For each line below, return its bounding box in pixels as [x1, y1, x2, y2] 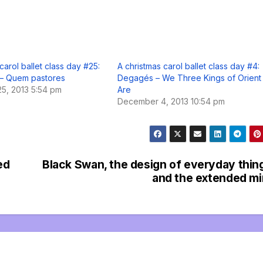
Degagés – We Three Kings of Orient [117, 72, 261, 83]
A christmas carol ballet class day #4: [117, 60, 259, 71]
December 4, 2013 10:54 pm [117, 96, 225, 106]
